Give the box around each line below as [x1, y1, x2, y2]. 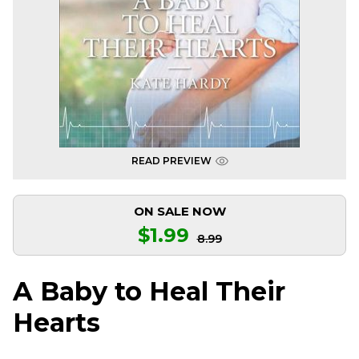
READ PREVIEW [131, 155, 212, 167]
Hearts [13, 307, 100, 339]
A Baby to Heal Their [13, 276, 285, 308]
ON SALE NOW [133, 204, 226, 219]
